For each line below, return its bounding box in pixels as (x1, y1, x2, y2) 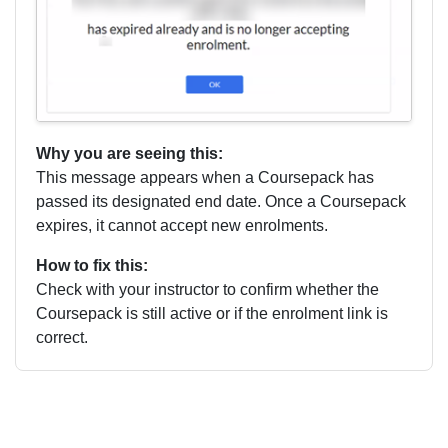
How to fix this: (36, 257, 148, 275)
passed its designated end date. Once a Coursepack (36, 193, 406, 211)
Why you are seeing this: (36, 145, 223, 163)
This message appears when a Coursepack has (36, 169, 374, 187)
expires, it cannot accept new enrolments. (36, 217, 328, 235)
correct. (36, 329, 88, 347)
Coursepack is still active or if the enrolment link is (36, 305, 388, 323)
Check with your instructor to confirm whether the (36, 281, 379, 299)
